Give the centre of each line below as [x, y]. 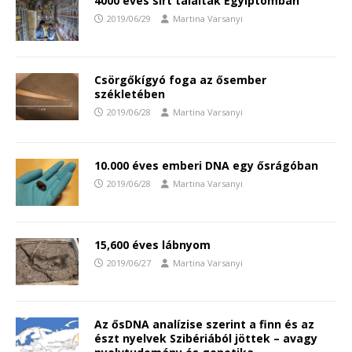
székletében [130, 94]
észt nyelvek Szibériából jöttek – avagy [206, 339]
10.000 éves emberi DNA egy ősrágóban [206, 166]
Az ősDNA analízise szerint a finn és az [204, 324]
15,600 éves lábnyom [152, 245]
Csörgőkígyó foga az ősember [180, 80]
